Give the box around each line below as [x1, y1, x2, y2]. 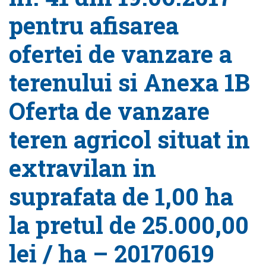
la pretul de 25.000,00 [9, 209, 249, 240]
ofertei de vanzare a [9, 38, 232, 69]
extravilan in [9, 152, 156, 183]
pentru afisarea [9, 9, 179, 41]
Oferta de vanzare [9, 95, 210, 126]
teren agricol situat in [9, 123, 250, 155]
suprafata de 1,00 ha [9, 180, 233, 212]
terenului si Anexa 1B [9, 66, 250, 98]
